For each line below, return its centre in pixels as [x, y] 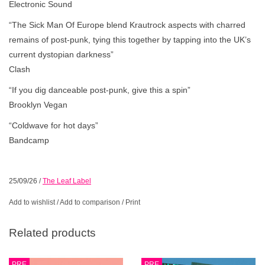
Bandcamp [29, 140]
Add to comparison [91, 202]
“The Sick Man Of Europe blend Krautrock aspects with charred [127, 25]
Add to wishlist [32, 202]
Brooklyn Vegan [38, 104]
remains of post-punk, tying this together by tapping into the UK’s [130, 39]
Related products [52, 233]
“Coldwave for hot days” [54, 125]
